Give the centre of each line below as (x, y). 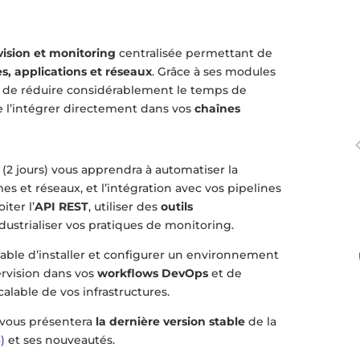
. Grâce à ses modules (214, 72)
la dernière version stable (171, 322)
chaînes (218, 109)
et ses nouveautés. (60, 340)
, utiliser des (125, 207)
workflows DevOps (153, 274)
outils (177, 207)
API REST (62, 207)
